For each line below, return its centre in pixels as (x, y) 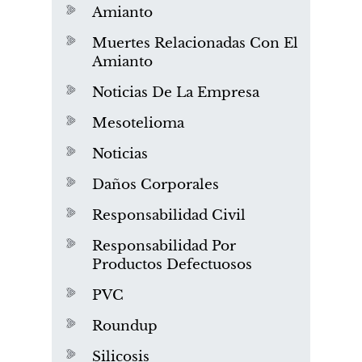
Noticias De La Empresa (176, 93)
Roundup (125, 326)
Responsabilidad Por (164, 246)
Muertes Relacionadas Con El (195, 44)
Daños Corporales (156, 185)
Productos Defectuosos (172, 265)
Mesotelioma (138, 124)
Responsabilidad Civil (169, 216)
